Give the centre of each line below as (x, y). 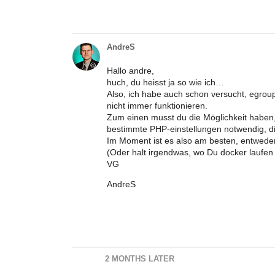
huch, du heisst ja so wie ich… (165, 82)
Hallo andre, (130, 70)
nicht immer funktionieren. (157, 105)
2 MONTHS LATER (140, 259)
